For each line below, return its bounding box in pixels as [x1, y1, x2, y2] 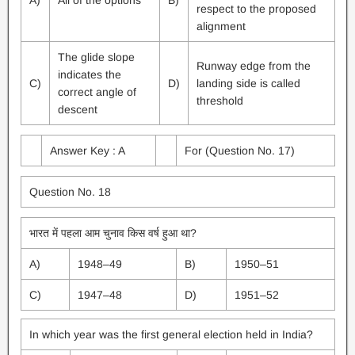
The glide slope [57, 51, 135, 63]
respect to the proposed [196, 2, 316, 15]
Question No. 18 [29, 185, 111, 198]
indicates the [57, 68, 121, 81]
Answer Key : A [49, 144, 125, 157]
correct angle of [57, 86, 136, 98]
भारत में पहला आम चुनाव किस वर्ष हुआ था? [29, 227, 197, 239]
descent [57, 103, 97, 116]
